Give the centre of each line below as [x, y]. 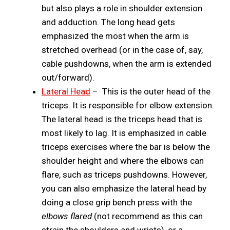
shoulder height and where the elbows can [123, 160]
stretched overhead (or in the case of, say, [122, 50]
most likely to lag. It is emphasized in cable [124, 133]
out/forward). [68, 77]
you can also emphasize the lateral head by [124, 188]
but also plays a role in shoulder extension [122, 8]
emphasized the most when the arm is [115, 36]
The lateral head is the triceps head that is [122, 119]
